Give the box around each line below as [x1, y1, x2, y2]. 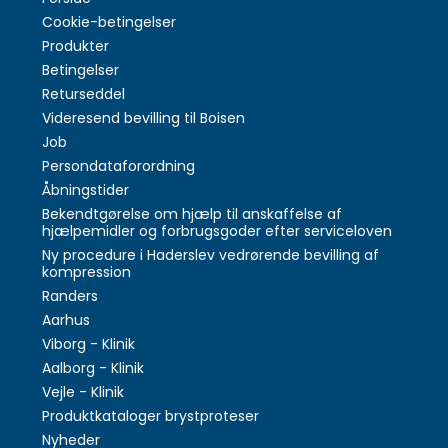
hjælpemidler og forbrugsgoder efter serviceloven [42, 220, 393, 241]
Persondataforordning [42, 155, 196, 176]
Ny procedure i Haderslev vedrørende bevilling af [42, 244, 380, 265]
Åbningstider [42, 179, 130, 200]
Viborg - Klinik [42, 333, 136, 354]
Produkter [42, 35, 110, 56]
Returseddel [42, 83, 126, 104]
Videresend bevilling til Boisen [42, 107, 246, 128]
